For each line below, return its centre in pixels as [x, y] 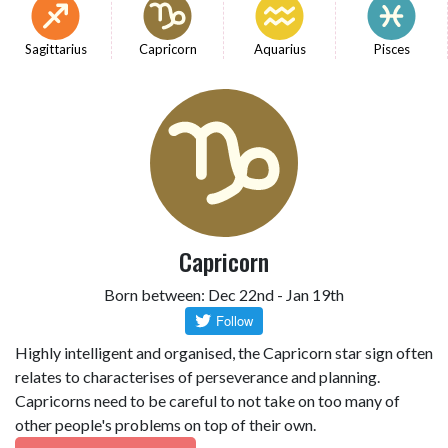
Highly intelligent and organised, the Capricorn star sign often [224, 352]
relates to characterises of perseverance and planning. [197, 376]
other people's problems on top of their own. [165, 424]
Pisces [391, 49]
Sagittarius [55, 49]
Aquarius [279, 49]
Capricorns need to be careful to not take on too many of [207, 400]
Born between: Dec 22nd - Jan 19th [224, 294]
